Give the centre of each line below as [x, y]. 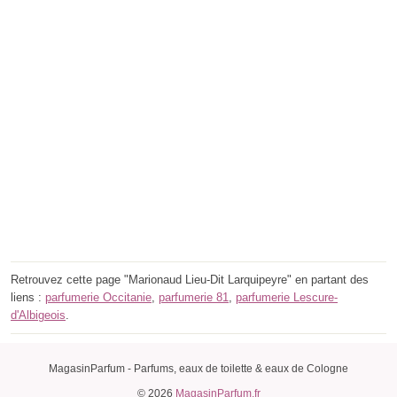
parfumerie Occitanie [98, 298]
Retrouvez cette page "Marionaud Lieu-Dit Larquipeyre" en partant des [190, 280]
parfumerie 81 [194, 298]
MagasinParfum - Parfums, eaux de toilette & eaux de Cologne [198, 369]
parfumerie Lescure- [287, 298]
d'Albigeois [38, 315]
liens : [28, 298]
